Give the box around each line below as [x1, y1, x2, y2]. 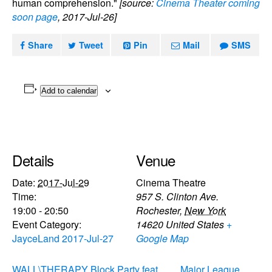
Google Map [136, 231, 189, 245]
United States [166, 217, 224, 231]
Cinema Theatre [136, 175, 206, 189]
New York [185, 203, 226, 217]
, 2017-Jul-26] [58, 10, 117, 24]
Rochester [136, 203, 180, 217]
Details [12, 149, 54, 171]
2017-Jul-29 [38, 175, 89, 189]
